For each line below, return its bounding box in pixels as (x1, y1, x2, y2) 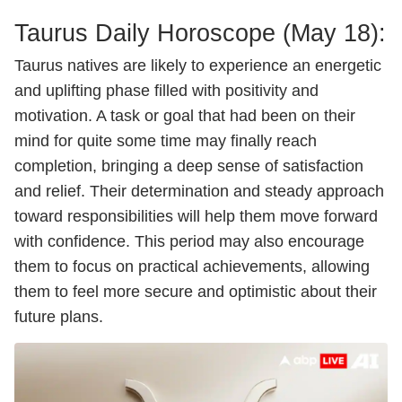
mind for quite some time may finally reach (14, 132, 317, 150)
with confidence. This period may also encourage (14, 232, 364, 250)
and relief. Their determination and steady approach (14, 182, 384, 200)
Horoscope (157, 20, 283, 47)
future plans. (14, 308, 103, 326)
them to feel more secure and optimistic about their (14, 283, 377, 301)
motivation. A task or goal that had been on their (14, 107, 355, 125)
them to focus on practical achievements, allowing (14, 258, 370, 275)
